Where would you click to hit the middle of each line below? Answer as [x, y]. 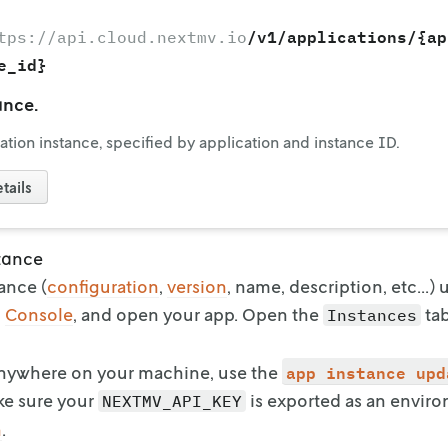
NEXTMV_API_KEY [172, 400]
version [197, 285]
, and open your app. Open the [198, 313]
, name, [256, 285]
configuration [103, 285]
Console [39, 313]
